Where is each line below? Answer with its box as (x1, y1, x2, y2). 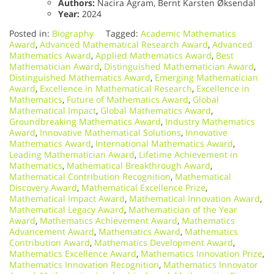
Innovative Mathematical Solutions (40, 127, 181, 139)
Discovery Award (9, 182, 77, 194)
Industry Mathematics (165, 116, 255, 128)
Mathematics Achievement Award (40, 215, 177, 227)
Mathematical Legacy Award (9, 204, 124, 216)
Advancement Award (9, 226, 94, 238)
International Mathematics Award (95, 138, 233, 150)
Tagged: (106, 28, 141, 40)
